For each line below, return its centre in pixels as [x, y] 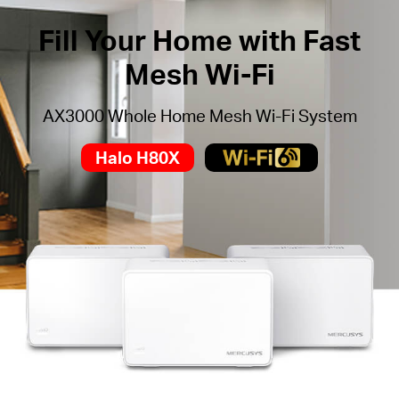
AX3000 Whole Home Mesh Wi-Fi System [199, 116]
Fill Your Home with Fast [199, 40]
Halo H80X [138, 157]
